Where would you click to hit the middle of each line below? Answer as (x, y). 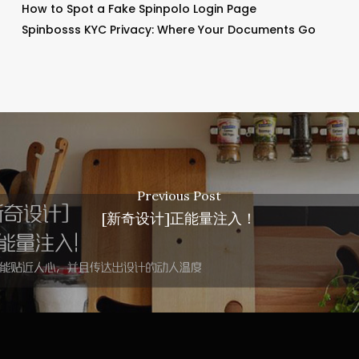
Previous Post (179, 196)
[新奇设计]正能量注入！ (179, 219)
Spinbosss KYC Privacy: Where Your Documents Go (168, 29)
